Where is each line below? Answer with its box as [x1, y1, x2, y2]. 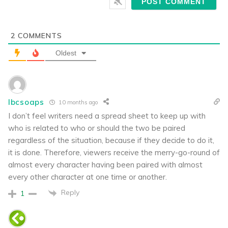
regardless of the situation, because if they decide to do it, [8, 135, 214, 146]
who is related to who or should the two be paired [8, 123, 185, 133]
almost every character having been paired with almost [8, 160, 203, 170]
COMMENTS [15, 31, 62, 41]
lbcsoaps [8, 97, 44, 107]
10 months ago [56, 98, 98, 106]
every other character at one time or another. [8, 172, 167, 182]
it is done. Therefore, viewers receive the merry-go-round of [8, 148, 220, 158]
